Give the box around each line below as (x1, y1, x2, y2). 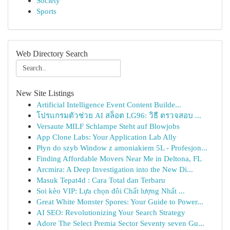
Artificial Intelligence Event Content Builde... (36, 100, 181, 109)
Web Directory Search (16, 49, 88, 58)
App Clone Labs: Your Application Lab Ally (36, 132, 177, 141)
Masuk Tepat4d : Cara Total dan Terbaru (36, 176, 165, 184)
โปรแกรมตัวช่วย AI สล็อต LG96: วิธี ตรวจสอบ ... (36, 111, 201, 120)
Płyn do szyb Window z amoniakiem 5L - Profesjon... (36, 143, 207, 152)
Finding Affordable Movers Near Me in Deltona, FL (36, 154, 202, 163)
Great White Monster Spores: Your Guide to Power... (36, 197, 203, 206)
